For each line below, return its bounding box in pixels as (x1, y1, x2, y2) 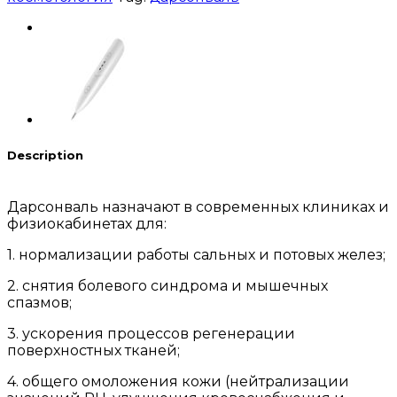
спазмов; (7, 294, 72, 312)
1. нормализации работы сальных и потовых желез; (7, 246, 385, 264)
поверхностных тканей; (7, 342, 180, 360)
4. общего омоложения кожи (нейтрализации (7, 373, 349, 391)
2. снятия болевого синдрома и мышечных (7, 277, 328, 295)
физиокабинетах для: (7, 215, 167, 233)
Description (7, 148, 83, 163)
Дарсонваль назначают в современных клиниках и (7, 198, 389, 216)
